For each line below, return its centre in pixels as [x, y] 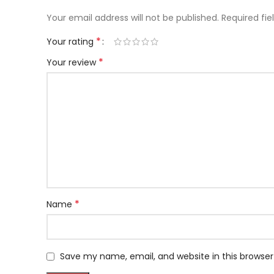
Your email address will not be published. [133, 18]
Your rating [71, 42]
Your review [72, 62]
